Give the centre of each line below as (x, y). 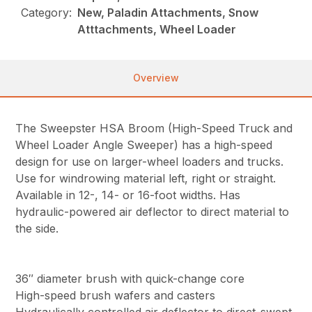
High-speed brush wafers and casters (116, 296)
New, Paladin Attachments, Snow (168, 13)
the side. (37, 229)
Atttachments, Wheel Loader (157, 30)
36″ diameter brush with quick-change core (130, 279)
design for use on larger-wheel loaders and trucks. (150, 162)
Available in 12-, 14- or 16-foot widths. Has (128, 195)
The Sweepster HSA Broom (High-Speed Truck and (154, 128)
